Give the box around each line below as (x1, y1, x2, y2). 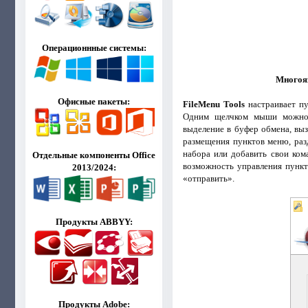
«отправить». (182, 173, 234, 184)
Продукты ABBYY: (55, 216, 133, 227)
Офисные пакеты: (58, 96, 131, 107)
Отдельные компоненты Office (32, 150, 156, 160)
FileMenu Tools (182, 98, 245, 109)
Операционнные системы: (41, 43, 146, 53)
